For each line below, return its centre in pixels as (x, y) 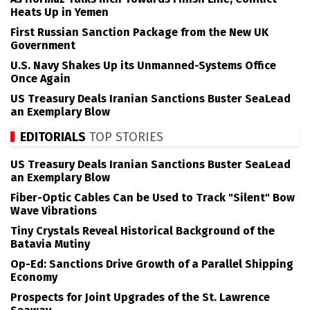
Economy (34, 277)
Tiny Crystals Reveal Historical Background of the (143, 231)
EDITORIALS (53, 137)
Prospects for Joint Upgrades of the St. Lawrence (140, 298)
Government (43, 45)
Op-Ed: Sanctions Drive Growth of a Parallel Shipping (152, 264)
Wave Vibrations (54, 211)
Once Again (40, 78)
